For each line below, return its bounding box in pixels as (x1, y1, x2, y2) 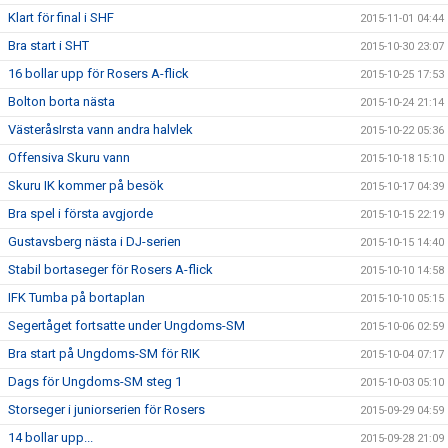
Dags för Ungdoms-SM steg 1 (8, 374, 182, 389)
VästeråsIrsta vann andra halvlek (8, 122, 193, 137)
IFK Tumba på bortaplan (8, 290, 145, 305)
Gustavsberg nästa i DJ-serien (8, 234, 181, 249)
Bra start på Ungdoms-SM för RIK (8, 346, 200, 361)
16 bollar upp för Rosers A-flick (8, 66, 189, 81)
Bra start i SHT (8, 38, 89, 53)
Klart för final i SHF (8, 10, 114, 25)
